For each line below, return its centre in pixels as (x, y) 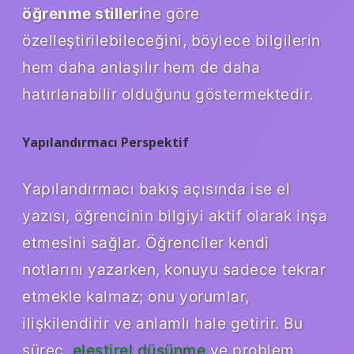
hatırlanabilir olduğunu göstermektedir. (168, 94)
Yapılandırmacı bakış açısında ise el (156, 188)
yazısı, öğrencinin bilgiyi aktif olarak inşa (175, 215)
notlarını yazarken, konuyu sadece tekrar (174, 269)
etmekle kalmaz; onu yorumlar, (136, 296)
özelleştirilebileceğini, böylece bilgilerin (171, 40)
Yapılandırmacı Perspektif (105, 142)
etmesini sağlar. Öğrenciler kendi (146, 242)
